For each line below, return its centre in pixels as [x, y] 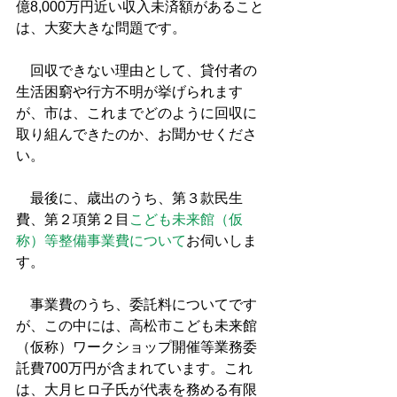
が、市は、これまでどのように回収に [136, 113]
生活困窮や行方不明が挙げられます [129, 92]
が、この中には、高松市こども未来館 [136, 326]
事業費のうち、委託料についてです [136, 304]
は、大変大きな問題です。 [101, 28]
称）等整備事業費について [101, 241]
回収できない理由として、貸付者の [136, 70]
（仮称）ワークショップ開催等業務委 [136, 347]
